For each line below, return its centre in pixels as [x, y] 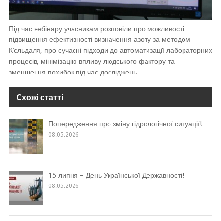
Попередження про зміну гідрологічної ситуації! [125, 124]
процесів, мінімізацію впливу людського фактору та [92, 61]
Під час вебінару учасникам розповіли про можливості [96, 28]
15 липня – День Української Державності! [116, 175]
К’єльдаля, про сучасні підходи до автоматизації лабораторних [110, 50]
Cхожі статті [39, 97]
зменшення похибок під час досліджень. [74, 72]
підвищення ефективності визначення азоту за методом [99, 39]
